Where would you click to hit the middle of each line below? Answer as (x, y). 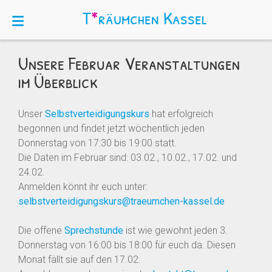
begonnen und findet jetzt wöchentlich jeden (111, 129)
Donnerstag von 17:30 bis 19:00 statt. (97, 143)
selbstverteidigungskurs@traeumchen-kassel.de (121, 202)
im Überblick (58, 81)
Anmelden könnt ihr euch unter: (83, 187)
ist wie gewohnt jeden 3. (177, 231)
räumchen (128, 18)
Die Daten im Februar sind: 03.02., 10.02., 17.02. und (127, 158)
